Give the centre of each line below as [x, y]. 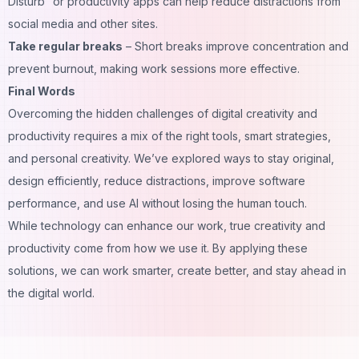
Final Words [42, 91]
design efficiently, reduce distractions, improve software [157, 180]
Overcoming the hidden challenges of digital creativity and [163, 113]
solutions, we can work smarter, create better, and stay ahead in [177, 270]
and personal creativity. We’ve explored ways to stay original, [171, 158]
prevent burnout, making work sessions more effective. [154, 68]
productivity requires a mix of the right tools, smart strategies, [169, 135]
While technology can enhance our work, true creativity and [167, 225]
